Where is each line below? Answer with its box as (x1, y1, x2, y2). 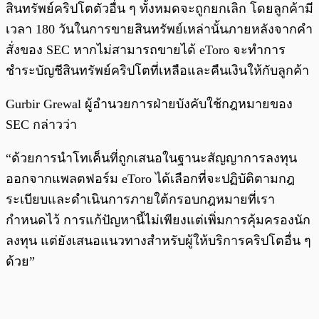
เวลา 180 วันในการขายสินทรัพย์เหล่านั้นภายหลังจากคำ (6, 21, 313, 36)
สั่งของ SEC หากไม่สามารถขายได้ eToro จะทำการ (6, 42, 286, 57)
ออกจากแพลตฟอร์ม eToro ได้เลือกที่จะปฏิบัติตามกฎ (6, 171, 295, 186)
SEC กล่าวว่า (6, 117, 77, 132)
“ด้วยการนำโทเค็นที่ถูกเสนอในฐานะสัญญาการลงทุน (6, 150, 297, 165)
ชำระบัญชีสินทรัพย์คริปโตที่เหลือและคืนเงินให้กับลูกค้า (6, 63, 309, 78)
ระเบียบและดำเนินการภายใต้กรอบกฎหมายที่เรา (6, 192, 275, 206)
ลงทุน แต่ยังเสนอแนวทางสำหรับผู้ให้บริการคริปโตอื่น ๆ (6, 233, 311, 248)
